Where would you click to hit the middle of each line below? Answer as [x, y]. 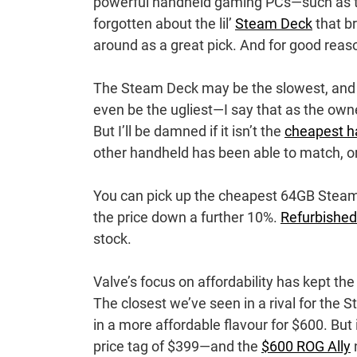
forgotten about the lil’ [164, 24]
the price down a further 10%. [187, 218]
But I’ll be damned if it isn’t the [189, 131]
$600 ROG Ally [306, 347]
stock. [112, 239]
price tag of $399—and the [177, 347]
